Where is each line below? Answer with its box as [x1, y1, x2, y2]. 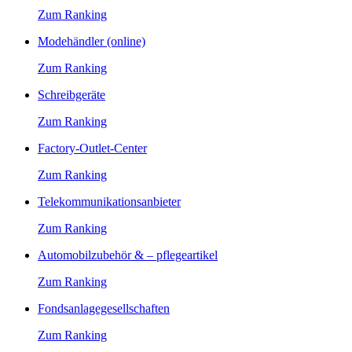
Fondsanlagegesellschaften [38, 301, 170, 315]
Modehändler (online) [38, 34, 145, 48]
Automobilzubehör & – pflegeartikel [38, 247, 218, 262]
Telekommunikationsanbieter [38, 194, 181, 208]
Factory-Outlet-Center [38, 141, 147, 155]
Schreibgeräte [38, 87, 105, 101]
